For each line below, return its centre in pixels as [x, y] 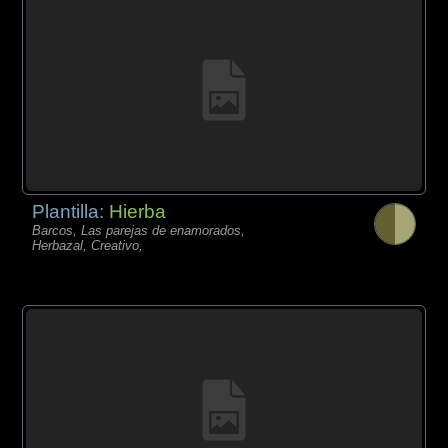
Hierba [138, 211]
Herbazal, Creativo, [88, 245]
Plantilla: [71, 211]
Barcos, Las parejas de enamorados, [139, 230]
